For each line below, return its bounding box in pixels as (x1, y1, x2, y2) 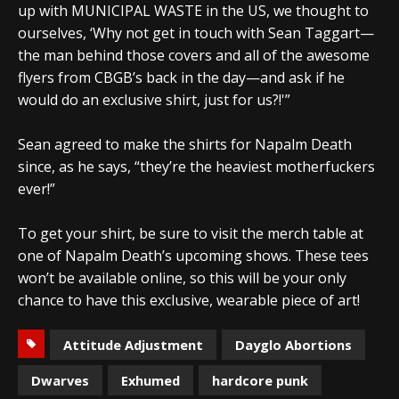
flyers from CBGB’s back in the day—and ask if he (18, 67, 345, 87)
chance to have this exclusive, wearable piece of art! (18, 289, 360, 310)
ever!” (18, 178, 55, 199)
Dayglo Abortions (235, 335, 352, 354)
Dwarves (31, 370, 89, 389)
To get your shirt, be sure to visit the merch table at (18, 223, 363, 243)
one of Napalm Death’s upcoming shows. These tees (18, 245, 369, 265)
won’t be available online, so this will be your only (18, 267, 346, 288)
